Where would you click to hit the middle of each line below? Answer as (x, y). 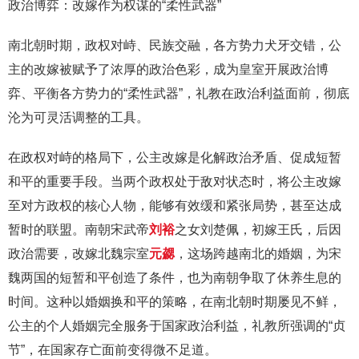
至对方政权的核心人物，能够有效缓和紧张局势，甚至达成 (175, 206)
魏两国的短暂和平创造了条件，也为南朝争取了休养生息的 (175, 278)
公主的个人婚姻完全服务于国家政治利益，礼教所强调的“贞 (177, 326)
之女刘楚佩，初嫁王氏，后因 (258, 230)
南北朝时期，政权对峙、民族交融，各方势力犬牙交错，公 (175, 45)
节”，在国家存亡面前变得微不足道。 (113, 350)
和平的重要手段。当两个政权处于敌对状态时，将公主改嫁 (175, 182)
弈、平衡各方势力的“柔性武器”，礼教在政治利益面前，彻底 (179, 93)
